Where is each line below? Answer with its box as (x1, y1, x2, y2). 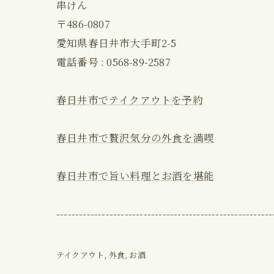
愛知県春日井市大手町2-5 (56, 35, 177, 50)
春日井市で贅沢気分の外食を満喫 (56, 130, 214, 145)
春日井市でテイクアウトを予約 (56, 92, 203, 107)
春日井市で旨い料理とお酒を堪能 (56, 168, 214, 183)
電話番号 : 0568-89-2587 (56, 54, 171, 69)
